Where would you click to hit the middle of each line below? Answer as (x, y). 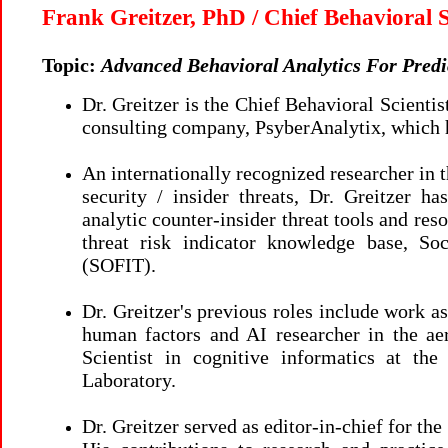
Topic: (69, 65)
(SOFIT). (119, 265)
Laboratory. (129, 380)
